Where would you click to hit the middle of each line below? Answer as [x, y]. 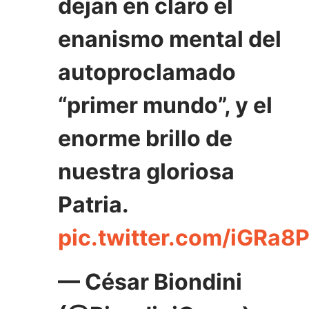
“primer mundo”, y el [165, 106]
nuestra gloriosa [146, 172]
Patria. [93, 205]
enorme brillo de [145, 139]
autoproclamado [147, 72]
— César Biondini [150, 282]
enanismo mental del [170, 39]
